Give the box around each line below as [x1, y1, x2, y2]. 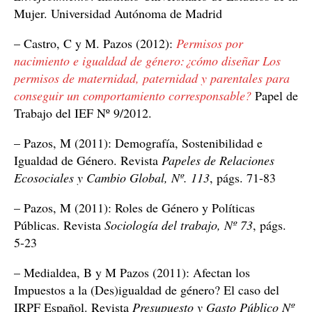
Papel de [251, 87, 298, 104]
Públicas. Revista [14, 217, 101, 233]
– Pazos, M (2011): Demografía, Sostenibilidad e [14, 134, 263, 151]
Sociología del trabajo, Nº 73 [101, 217, 253, 233]
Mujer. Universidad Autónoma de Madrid [14, 5, 222, 22]
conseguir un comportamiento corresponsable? [14, 87, 251, 104]
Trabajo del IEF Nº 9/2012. [14, 104, 152, 121]
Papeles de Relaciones [162, 152, 274, 169]
